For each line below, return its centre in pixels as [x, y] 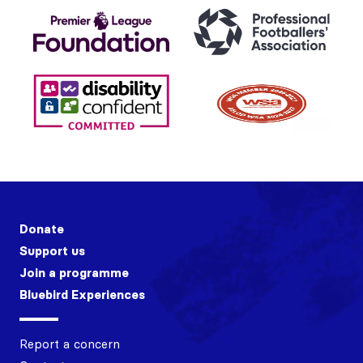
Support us [52, 250]
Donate [42, 228]
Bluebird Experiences [82, 294]
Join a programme [74, 272]
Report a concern [70, 344]
